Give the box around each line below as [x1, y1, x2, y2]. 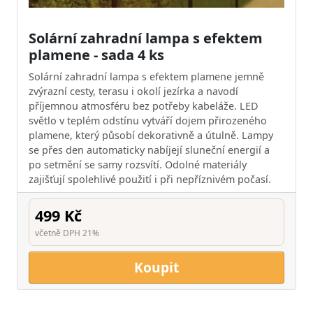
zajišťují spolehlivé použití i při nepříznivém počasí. [29, 172, 271, 186]
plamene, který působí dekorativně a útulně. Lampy [29, 128, 273, 142]
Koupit [134, 257, 179, 277]
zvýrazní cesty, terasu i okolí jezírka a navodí [29, 84, 238, 98]
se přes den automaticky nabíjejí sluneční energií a [29, 143, 270, 156]
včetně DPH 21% [35, 226, 99, 239]
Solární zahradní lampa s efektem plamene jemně [29, 69, 264, 83]
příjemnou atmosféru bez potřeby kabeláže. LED [29, 99, 259, 112]
